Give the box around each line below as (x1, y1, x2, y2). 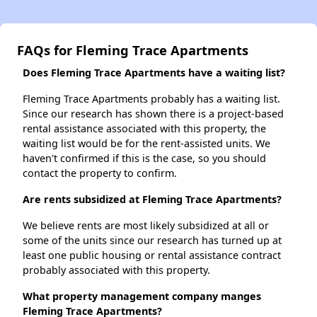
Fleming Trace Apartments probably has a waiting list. (23, 92, 280, 106)
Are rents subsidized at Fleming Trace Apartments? (23, 192, 282, 207)
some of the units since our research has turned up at (23, 234, 282, 248)
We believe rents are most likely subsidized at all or (23, 219, 269, 233)
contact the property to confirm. (23, 166, 177, 180)
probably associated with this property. (23, 263, 210, 277)
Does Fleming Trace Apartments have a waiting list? (23, 66, 285, 80)
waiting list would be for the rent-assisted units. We (23, 137, 270, 151)
